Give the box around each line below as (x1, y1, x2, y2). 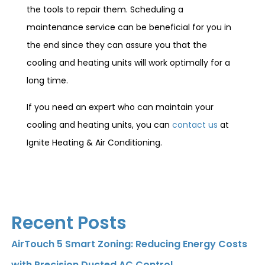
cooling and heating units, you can (27, 119, 172, 131)
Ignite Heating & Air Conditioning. (27, 137, 162, 148)
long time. (27, 75, 68, 86)
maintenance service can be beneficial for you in (27, 21, 231, 33)
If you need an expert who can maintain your (27, 101, 214, 113)
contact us (172, 119, 218, 131)
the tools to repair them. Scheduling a (27, 4, 183, 15)
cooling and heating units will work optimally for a (27, 57, 230, 69)
